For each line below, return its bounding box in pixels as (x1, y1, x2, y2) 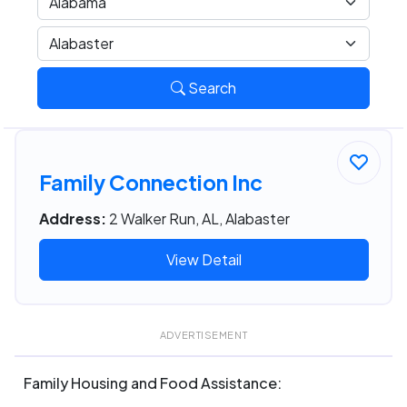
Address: (38, 209, 106, 229)
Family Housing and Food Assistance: (24, 373, 282, 393)
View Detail (165, 250, 242, 270)
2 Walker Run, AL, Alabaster (108, 209, 290, 229)
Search (185, 78, 236, 97)
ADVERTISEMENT (159, 328, 248, 341)
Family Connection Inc (38, 169, 263, 196)
